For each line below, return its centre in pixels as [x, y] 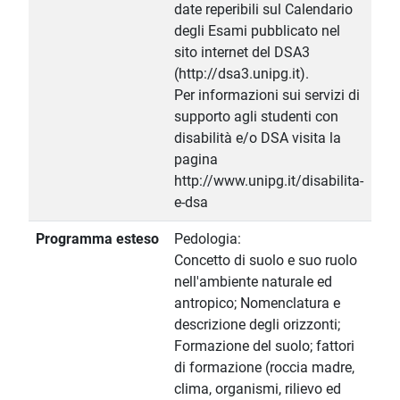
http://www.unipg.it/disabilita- [269, 181]
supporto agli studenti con [256, 117]
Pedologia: [208, 239]
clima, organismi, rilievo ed [258, 389]
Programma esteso [97, 239]
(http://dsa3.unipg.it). [242, 74]
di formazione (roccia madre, [264, 368]
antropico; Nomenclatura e [257, 304]
